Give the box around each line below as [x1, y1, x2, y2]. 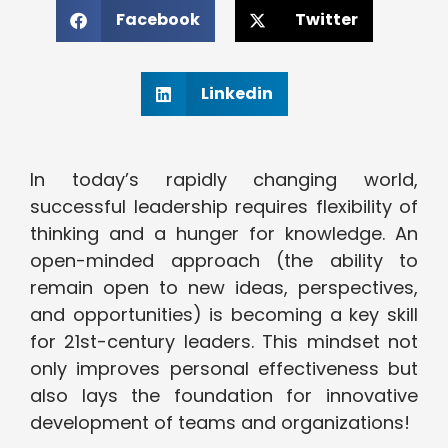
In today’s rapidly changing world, [30, 167, 418, 193]
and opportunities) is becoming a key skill [30, 302, 418, 328]
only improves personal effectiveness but [30, 356, 418, 382]
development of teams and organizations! [30, 410, 410, 436]
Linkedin [200, 82, 273, 106]
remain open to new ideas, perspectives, [30, 275, 418, 301]
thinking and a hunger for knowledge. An [30, 221, 418, 247]
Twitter [294, 8, 358, 32]
